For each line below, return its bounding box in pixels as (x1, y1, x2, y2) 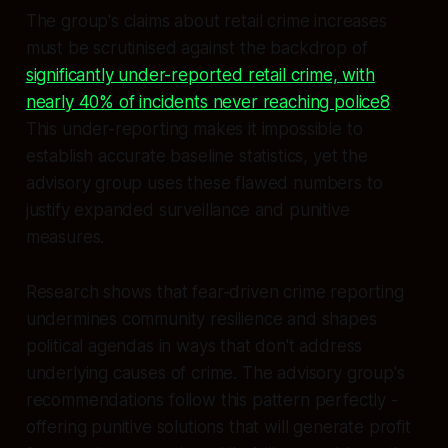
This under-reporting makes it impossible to (25, 118, 363, 139)
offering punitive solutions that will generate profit (25, 416, 411, 437)
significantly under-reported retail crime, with (25, 64, 375, 85)
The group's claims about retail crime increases (25, 10, 387, 31)
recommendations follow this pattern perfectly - (25, 389, 398, 410)
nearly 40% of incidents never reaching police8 (25, 91, 390, 112)
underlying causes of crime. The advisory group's (25, 362, 405, 383)
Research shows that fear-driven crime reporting (25, 281, 404, 302)
